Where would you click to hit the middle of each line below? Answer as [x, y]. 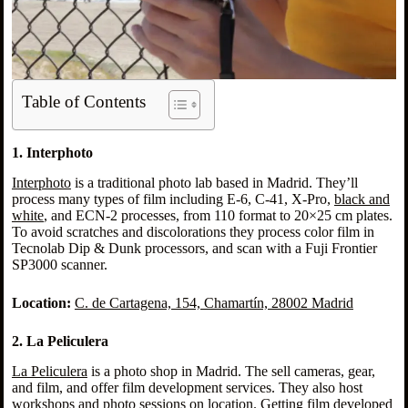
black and [362, 199]
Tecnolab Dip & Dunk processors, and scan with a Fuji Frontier [194, 248]
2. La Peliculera [60, 341]
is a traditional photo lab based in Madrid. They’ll [214, 182]
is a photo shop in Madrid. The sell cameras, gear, [231, 371]
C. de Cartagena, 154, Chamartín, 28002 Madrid [214, 302]
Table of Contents [83, 101]
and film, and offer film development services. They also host [187, 387]
